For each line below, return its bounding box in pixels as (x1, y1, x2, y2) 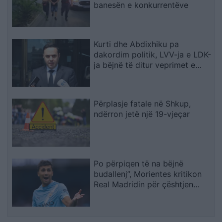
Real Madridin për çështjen (94, 179, 194, 190)
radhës (94, 70, 119, 80)
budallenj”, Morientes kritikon (94, 169, 202, 179)
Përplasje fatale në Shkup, (94, 99, 191, 109)
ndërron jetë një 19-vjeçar (94, 109, 190, 119)
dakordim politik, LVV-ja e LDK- (94, 49, 212, 59)
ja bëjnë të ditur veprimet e (94, 59, 196, 70)
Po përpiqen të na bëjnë (94, 159, 184, 169)
